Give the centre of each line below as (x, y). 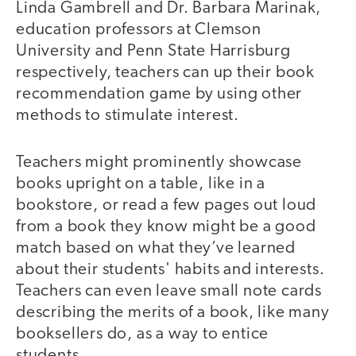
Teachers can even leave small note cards (169, 291)
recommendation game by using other (159, 95)
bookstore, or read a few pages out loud (166, 205)
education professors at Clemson (139, 30)
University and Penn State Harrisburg (153, 52)
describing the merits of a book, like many (173, 312)
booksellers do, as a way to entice (143, 334)
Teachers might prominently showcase (159, 162)
